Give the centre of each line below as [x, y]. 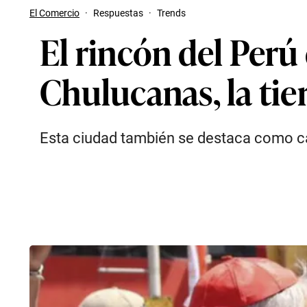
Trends [171, 13]
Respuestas [118, 13]
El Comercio [54, 13]
